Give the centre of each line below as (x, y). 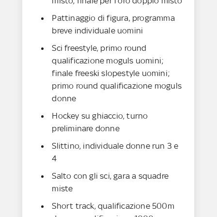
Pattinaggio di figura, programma (113, 18)
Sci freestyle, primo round (99, 48)
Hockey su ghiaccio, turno (100, 116)
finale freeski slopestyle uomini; (111, 73)
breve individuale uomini (98, 31)
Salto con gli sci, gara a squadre (110, 176)
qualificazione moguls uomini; (108, 61)
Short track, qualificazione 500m (113, 206)
